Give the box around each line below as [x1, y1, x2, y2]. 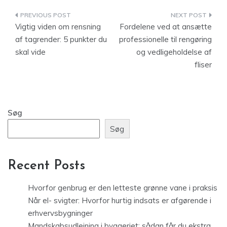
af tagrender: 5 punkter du [15, 34, 107, 44]
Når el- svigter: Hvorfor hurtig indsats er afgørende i [28, 196, 211, 206]
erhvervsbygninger [28, 208, 93, 218]
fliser [195, 60, 212, 69]
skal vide [15, 47, 46, 57]
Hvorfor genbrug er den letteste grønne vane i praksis [28, 183, 217, 193]
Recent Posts [8, 159, 85, 173]
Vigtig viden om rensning [15, 22, 101, 31]
